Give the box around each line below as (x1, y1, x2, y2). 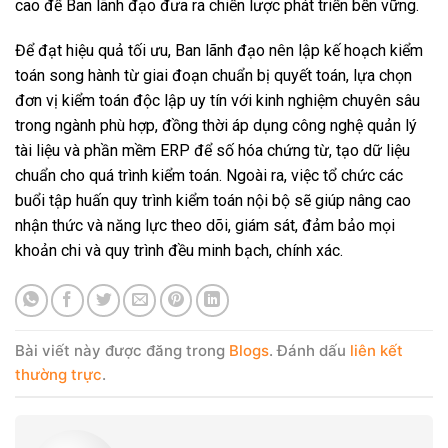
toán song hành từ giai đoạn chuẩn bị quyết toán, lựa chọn (15, 66, 412, 86)
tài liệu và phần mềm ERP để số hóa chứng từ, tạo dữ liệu (15, 141, 410, 161)
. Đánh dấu (269, 340, 350, 360)
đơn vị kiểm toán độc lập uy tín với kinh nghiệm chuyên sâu (15, 91, 420, 111)
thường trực (15, 364, 102, 384)
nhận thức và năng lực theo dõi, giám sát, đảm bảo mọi (15, 216, 395, 236)
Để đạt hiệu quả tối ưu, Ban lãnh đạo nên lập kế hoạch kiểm (15, 41, 423, 61)
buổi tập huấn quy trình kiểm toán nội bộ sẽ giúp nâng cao (15, 191, 411, 211)
